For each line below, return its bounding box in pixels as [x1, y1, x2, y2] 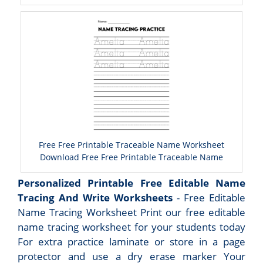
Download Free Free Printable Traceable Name [40, 151, 223, 163]
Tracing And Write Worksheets [18, 191, 173, 205]
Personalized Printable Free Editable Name [18, 176, 245, 190]
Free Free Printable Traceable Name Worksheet [39, 139, 224, 151]
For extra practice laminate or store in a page [18, 235, 245, 249]
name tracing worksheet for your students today [18, 220, 245, 234]
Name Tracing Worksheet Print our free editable [18, 205, 245, 220]
